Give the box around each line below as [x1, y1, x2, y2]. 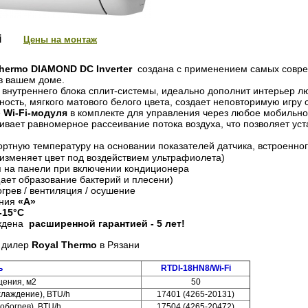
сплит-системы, [86, 85, 159, 97]
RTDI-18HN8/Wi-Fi [160, 263, 231, 274]
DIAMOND [31, 63, 77, 75]
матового [67, 96, 108, 108]
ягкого [36, 96, 67, 108]
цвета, [142, 96, 173, 108]
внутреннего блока [2, 85, 86, 97]
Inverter [96, 63, 132, 75]
